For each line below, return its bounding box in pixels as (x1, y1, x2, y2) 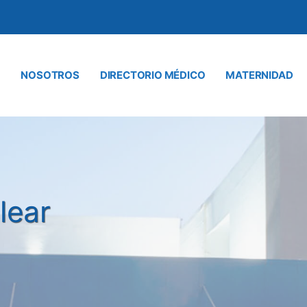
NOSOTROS (21, 69, 79, 82)
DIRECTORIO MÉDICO (99, 69, 206, 82)
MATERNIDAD (225, 69, 293, 82)
